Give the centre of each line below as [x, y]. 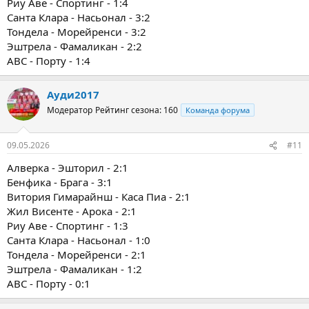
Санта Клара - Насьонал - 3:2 [79, 17]
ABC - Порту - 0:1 [49, 284]
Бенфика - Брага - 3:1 [60, 182]
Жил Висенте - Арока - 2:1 [72, 211]
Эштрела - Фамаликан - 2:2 [74, 46]
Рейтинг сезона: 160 [137, 110]
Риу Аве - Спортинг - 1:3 [68, 226]
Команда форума [218, 110]
